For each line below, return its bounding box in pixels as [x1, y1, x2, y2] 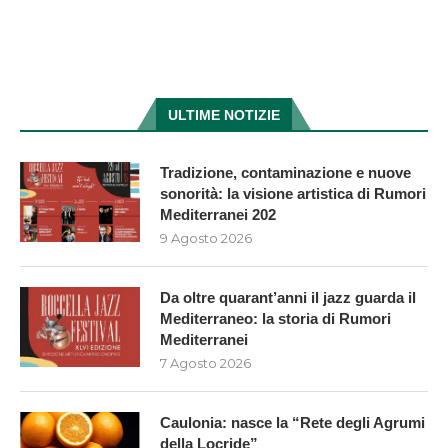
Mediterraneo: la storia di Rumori [160, 310, 391, 328]
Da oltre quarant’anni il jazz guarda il [160, 289, 416, 307]
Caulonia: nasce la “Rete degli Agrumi [160, 414, 425, 432]
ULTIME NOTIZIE [168, 107, 280, 124]
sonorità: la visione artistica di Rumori [160, 185, 426, 203]
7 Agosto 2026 [160, 355, 251, 372]
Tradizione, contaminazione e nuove [160, 164, 411, 182]
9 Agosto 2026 [160, 230, 252, 247]
